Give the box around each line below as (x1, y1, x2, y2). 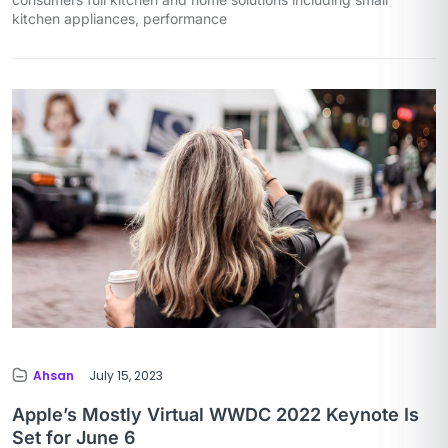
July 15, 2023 (89, 366, 163, 384)
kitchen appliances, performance (12, 10, 227, 28)
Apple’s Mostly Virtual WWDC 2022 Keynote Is (12, 403, 419, 425)
